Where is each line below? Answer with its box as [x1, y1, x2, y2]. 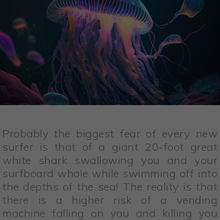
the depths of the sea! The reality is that [2, 180, 218, 194]
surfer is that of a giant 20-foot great [2, 140, 218, 154]
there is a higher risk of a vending [2, 193, 218, 207]
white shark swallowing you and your [2, 153, 218, 167]
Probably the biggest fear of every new [2, 127, 218, 141]
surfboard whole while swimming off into [2, 166, 218, 181]
